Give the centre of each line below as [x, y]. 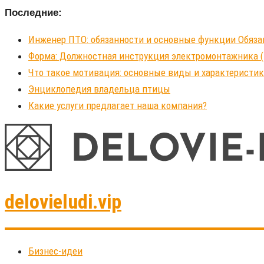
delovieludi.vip [63, 201]
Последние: [33, 13]
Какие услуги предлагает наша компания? [118, 105]
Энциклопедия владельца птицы [99, 89]
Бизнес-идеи [55, 251]
